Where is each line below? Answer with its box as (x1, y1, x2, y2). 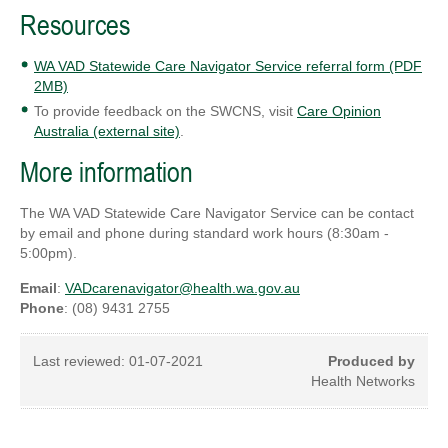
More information (20, 156, 193, 189)
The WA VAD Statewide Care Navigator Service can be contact (20, 205, 414, 222)
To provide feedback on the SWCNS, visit (34, 103, 297, 120)
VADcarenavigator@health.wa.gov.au (65, 280, 300, 297)
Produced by (328, 353, 415, 370)
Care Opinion (297, 103, 381, 120)
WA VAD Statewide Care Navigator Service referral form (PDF (34, 58, 422, 75)
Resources (20, 9, 130, 42)
